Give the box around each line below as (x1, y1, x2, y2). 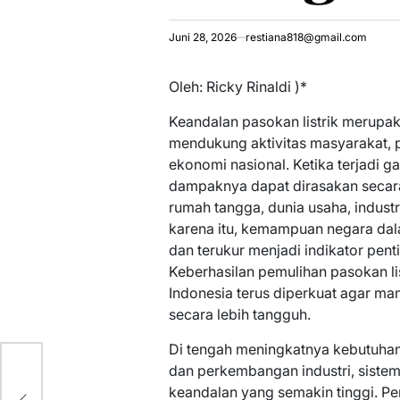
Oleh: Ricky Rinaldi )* (168, 78, 307, 96)
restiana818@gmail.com (245, 30, 367, 44)
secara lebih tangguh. (168, 305, 311, 323)
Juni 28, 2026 (168, 30, 237, 44)
